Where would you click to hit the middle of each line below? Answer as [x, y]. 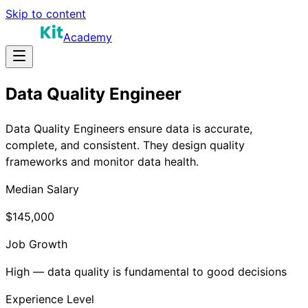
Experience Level [50, 299]
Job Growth [36, 244]
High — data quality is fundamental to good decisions [146, 271]
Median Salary [42, 189]
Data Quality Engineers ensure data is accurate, [129, 128]
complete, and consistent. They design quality [125, 145]
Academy [88, 37]
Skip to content [46, 14]
